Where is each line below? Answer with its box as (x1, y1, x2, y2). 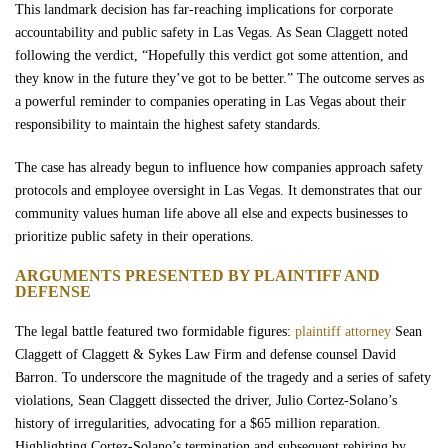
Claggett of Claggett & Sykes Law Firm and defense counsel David (15, 347, 396, 362)
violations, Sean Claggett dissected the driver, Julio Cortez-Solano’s (15, 393, 397, 408)
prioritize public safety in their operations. (15, 229, 254, 244)
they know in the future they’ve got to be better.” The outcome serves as (15, 71, 424, 86)
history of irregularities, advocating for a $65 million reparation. (15, 416, 381, 431)
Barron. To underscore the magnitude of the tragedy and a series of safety (15, 370, 431, 385)
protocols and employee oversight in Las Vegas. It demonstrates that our (15, 183, 422, 198)
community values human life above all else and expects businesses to (15, 206, 408, 221)
